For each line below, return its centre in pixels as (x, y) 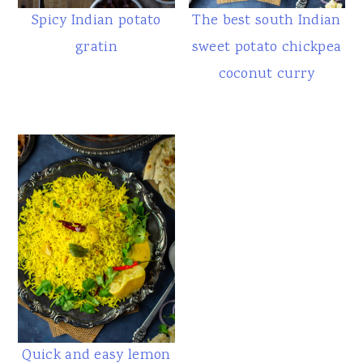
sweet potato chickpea (267, 47)
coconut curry (267, 74)
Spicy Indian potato (96, 21)
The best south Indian (267, 21)
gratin (96, 47)
